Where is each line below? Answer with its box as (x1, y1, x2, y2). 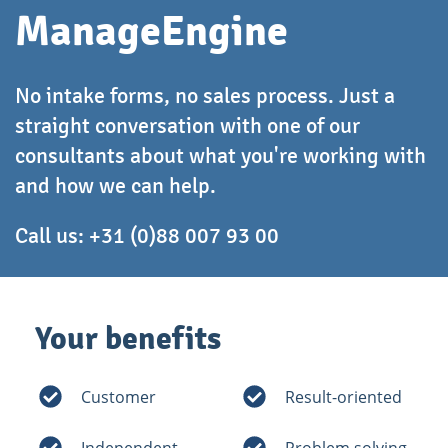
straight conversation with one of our (15, 112, 360, 140)
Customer (81, 385, 156, 408)
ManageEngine (15, 6, 288, 58)
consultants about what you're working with (15, 142, 426, 170)
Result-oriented (285, 385, 402, 408)
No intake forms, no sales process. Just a (15, 82, 395, 110)
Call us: (15, 222, 89, 250)
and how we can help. (15, 172, 216, 200)
